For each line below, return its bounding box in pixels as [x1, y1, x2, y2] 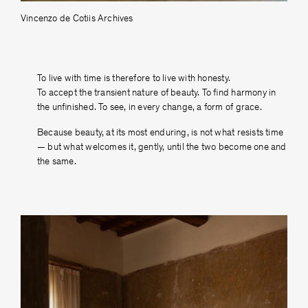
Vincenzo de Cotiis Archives [21, 14, 133, 25]
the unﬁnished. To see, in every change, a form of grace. [37, 103, 262, 113]
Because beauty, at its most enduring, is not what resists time [37, 129, 284, 139]
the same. [37, 157, 76, 168]
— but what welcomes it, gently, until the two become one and [37, 143, 287, 153]
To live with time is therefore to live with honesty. [37, 74, 230, 85]
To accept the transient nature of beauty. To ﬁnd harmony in [37, 89, 276, 99]
